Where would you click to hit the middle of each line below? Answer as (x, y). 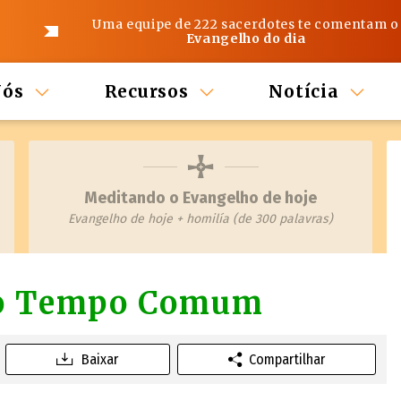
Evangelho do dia (246, 38)
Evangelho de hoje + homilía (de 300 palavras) (200, 219)
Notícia (304, 91)
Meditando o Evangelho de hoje (200, 198)
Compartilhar (286, 359)
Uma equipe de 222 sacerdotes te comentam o (246, 24)
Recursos (146, 91)
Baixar (100, 359)
